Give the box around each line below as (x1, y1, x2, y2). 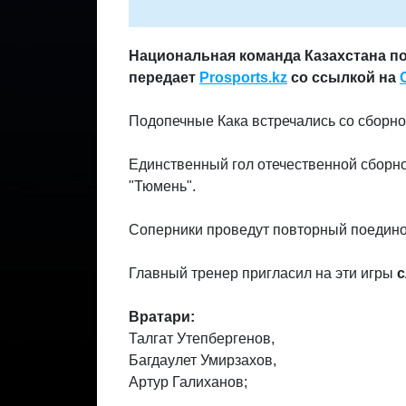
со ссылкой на (287, 70, 400, 85)
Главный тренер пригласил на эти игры (129, 266, 397, 281)
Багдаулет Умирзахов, (129, 353, 276, 368)
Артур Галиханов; (129, 374, 247, 390)
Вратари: (129, 309, 195, 324)
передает (129, 70, 199, 85)
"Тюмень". (129, 179, 196, 194)
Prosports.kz (199, 70, 287, 85)
